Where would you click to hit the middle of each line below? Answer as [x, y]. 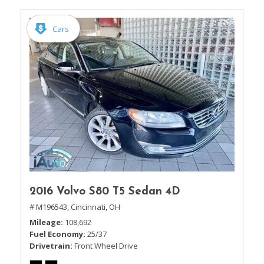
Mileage [45, 222]
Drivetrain [50, 246]
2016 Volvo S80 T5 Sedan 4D [105, 192]
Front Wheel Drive [106, 246]
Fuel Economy [56, 234]
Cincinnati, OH [95, 207]
